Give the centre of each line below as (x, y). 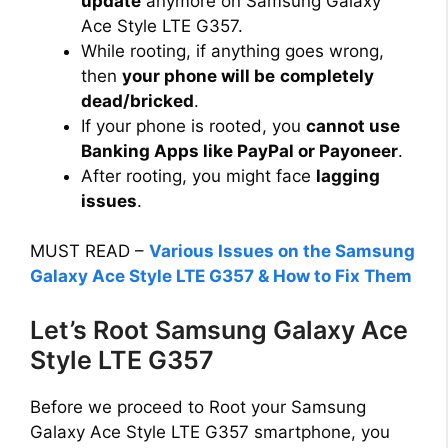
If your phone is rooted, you (193, 125)
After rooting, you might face (198, 175)
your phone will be (198, 75)
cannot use (353, 125)
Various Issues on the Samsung (282, 251)
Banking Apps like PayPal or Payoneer (239, 150)
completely (327, 75)
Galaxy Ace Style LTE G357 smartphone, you (210, 431)
